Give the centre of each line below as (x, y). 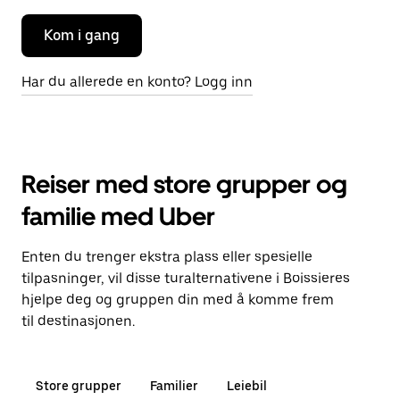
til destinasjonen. (78, 321)
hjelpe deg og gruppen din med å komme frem (178, 300)
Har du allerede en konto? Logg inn (137, 82)
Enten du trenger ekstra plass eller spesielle (167, 257)
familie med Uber (118, 216)
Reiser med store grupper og (184, 184)
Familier (174, 386)
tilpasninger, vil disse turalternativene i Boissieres (186, 278)
